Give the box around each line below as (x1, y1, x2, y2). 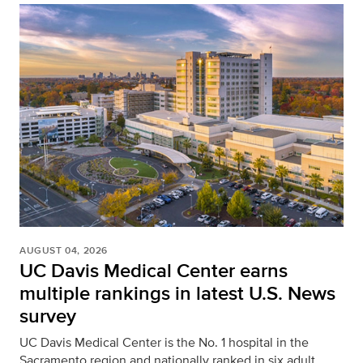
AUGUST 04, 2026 (19, 242, 108, 258)
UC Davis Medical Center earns (19, 255, 288, 284)
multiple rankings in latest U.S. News (19, 278, 335, 307)
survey (19, 301, 76, 330)
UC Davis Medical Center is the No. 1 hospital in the (19, 332, 309, 352)
